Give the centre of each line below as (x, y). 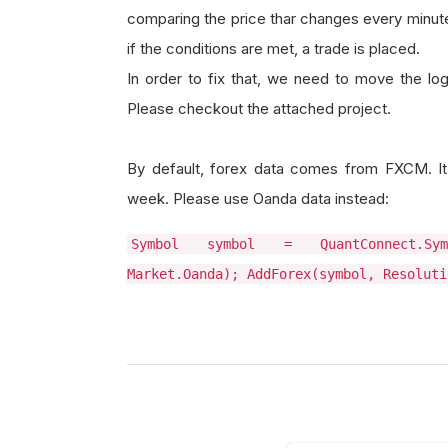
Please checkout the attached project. (259, 109)
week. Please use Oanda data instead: (258, 199)
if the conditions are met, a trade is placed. (273, 49)
